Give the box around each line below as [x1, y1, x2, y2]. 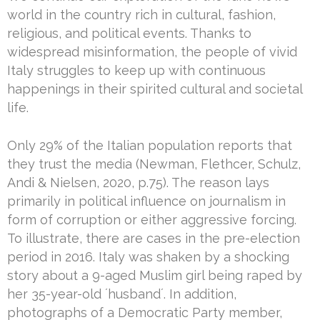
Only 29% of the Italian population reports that [7, 137, 292, 153]
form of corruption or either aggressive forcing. [7, 211, 296, 227]
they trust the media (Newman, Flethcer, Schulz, [7, 156, 301, 171]
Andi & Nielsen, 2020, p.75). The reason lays [7, 174, 269, 190]
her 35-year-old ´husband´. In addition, [7, 286, 236, 301]
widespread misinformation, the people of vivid [7, 44, 297, 59]
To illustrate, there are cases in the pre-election [7, 230, 300, 246]
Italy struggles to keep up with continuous [7, 62, 266, 78]
